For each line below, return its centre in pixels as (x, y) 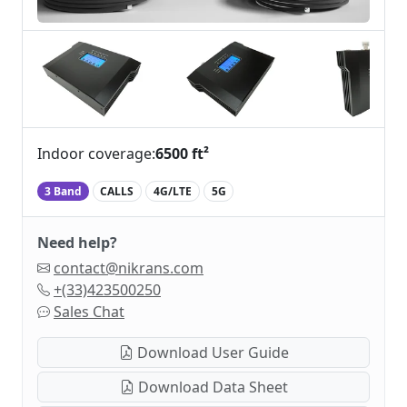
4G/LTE (172, 191)
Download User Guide (211, 352)
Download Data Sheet (211, 387)
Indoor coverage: (96, 153)
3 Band (63, 191)
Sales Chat (89, 311)
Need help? (77, 242)
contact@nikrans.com (129, 268)
